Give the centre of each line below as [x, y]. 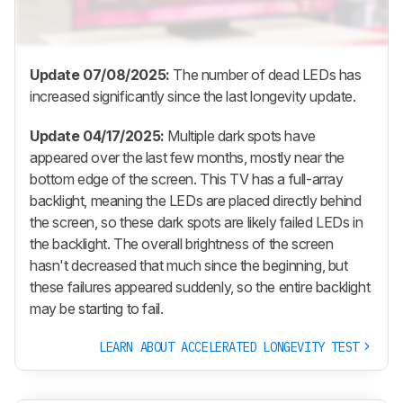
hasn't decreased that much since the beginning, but [189, 265]
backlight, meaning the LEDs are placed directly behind [196, 200]
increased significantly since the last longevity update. [193, 96]
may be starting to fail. [97, 308]
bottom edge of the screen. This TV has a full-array [187, 179]
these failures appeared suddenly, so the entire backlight [200, 287]
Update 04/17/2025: [97, 135]
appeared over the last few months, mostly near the [188, 157]
